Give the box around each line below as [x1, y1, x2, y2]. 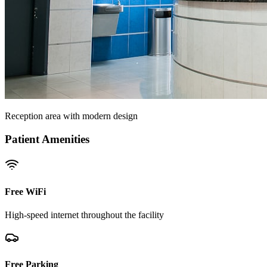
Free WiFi [5, 186, 46, 197]
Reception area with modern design [5, 111, 138, 122]
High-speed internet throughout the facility [5, 210, 164, 221]
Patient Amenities [5, 132, 89, 145]
